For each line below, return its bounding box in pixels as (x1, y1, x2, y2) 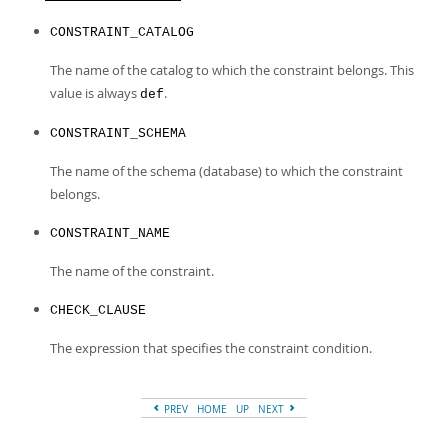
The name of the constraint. (50, 262, 214, 280)
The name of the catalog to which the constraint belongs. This (50, 61, 414, 79)
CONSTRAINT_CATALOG (50, 25, 194, 40)
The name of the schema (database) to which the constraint (50, 162, 403, 180)
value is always (50, 84, 140, 102)
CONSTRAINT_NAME (50, 226, 170, 241)
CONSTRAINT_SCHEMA (50, 126, 186, 141)
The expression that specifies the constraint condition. (50, 339, 372, 357)
